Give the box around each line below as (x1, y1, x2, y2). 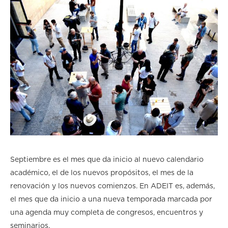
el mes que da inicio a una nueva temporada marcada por (10, 196, 212, 204)
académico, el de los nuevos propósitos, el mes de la (10, 169, 193, 177)
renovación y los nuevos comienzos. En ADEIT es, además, (10, 183, 215, 190)
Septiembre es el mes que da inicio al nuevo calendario (10, 156, 204, 164)
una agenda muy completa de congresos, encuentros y (10, 209, 203, 217)
